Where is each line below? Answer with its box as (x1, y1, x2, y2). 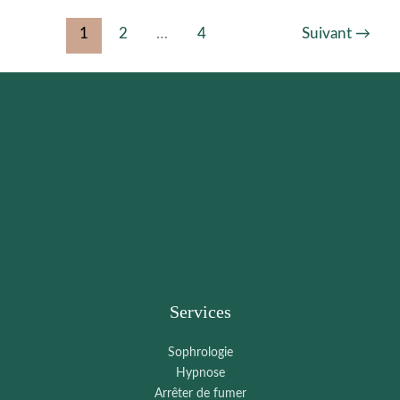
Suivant (301, 25, 355, 41)
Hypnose (175, 366, 225, 379)
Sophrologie (167, 346, 233, 359)
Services (169, 301, 231, 321)
